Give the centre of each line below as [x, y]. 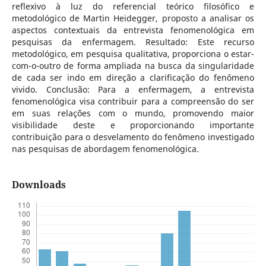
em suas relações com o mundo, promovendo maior [133, 113]
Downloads [39, 184]
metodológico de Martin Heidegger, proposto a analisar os [133, 18]
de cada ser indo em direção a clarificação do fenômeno [133, 77]
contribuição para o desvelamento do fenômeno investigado [133, 137]
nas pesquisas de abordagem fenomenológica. [105, 148]
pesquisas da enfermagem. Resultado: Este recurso [133, 42]
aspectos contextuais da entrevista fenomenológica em [133, 30]
